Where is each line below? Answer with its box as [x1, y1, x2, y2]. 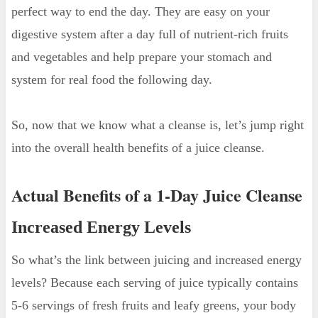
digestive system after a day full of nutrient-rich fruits [11, 26, 288, 41]
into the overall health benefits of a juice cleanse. [11, 140, 265, 155]
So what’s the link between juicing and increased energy [11, 252, 302, 267]
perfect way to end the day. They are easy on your [11, 4, 270, 18]
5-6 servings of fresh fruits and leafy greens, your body [11, 297, 296, 312]
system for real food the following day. [11, 72, 212, 87]
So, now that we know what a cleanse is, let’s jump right [11, 117, 304, 132]
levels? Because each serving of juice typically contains [11, 275, 298, 290]
